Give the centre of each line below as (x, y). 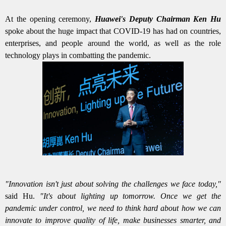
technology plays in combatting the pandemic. (78, 55)
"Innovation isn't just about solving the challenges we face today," (113, 184)
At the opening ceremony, (50, 19)
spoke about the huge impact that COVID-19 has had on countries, (113, 31)
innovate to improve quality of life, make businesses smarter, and (113, 220)
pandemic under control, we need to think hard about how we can (113, 208)
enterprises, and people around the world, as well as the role (113, 43)
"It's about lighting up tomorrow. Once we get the (130, 196)
